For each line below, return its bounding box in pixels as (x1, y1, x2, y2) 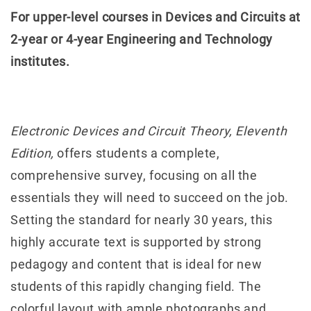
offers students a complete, (53, 145, 220, 160)
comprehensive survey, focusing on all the (10, 167, 258, 183)
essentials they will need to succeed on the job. (10, 190, 289, 205)
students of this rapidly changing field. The (10, 278, 262, 294)
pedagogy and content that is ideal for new (10, 256, 262, 271)
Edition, (10, 145, 54, 160)
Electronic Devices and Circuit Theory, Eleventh (10, 123, 287, 138)
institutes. (10, 53, 70, 69)
